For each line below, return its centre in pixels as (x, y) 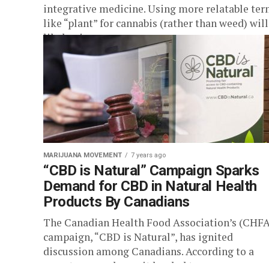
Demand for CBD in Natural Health (150, 186)
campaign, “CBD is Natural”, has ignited (138, 237)
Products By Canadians (116, 202)
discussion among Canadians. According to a (149, 251)
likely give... (72, 38)
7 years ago (148, 155)
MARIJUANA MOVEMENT (83, 155)
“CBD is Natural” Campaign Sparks (151, 171)
